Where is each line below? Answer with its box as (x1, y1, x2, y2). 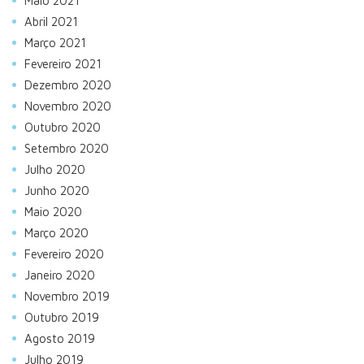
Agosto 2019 (24, 331, 95, 346)
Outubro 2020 (24, 120, 101, 135)
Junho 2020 (24, 184, 89, 198)
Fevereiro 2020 (24, 247, 104, 262)
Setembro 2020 (24, 141, 109, 156)
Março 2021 (24, 36, 86, 50)
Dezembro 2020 (24, 78, 111, 93)
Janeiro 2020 (24, 268, 95, 283)
